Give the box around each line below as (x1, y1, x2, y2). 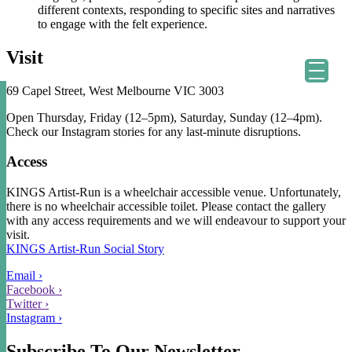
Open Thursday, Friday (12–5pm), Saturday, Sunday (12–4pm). (6, 110, 322, 124)
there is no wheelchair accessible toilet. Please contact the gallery (6, 200, 326, 213)
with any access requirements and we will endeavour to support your (6, 214, 346, 227)
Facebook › (6, 283, 62, 296)
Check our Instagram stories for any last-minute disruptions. (6, 124, 301, 138)
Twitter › (6, 297, 49, 310)
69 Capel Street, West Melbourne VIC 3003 (6, 83, 224, 97)
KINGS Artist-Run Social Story (6, 242, 164, 255)
